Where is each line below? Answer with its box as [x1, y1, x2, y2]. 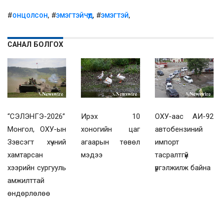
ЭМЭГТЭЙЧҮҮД [56, 12, 93, 20]
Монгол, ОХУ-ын [7, 124, 67, 134]
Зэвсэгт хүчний [7, 137, 67, 147]
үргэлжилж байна [154, 163, 211, 172]
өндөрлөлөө [7, 188, 50, 198]
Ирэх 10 [81, 111, 140, 121]
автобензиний [154, 124, 203, 134]
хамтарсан [7, 150, 43, 159]
